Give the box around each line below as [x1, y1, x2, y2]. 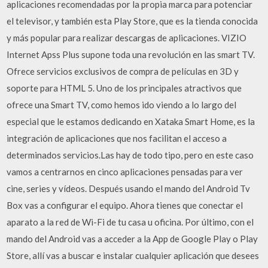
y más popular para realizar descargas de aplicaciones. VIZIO [7, 32, 247, 43]
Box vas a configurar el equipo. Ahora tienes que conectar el [7, 200, 243, 211]
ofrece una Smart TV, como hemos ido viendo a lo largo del [7, 99, 237, 110]
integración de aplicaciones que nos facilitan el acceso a [7, 133, 227, 144]
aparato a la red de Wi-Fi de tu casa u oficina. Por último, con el [7, 217, 254, 227]
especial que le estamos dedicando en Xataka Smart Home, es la [7, 116, 255, 127]
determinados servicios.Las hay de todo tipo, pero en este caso [7, 150, 254, 160]
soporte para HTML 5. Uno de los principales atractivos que [7, 83, 242, 93]
